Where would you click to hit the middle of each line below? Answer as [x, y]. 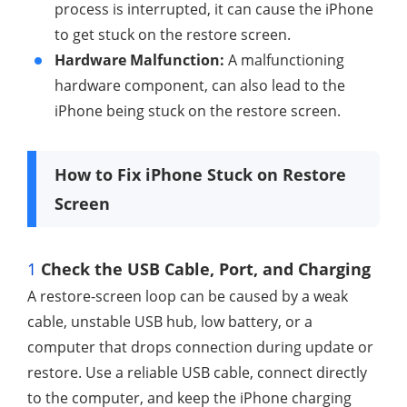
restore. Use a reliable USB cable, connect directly [197, 373]
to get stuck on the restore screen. [173, 35]
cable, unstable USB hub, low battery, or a [170, 322]
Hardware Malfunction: [139, 60]
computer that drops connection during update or [200, 347]
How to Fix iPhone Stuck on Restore [200, 175]
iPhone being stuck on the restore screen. [198, 111]
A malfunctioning [284, 60]
